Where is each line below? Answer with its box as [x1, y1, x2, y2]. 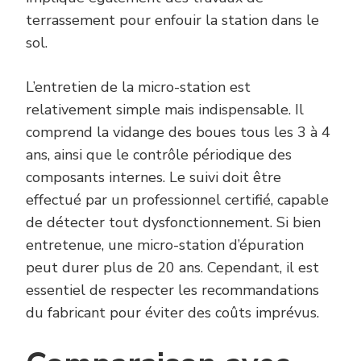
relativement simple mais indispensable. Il [26, 100, 304, 120]
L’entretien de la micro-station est [26, 77, 251, 98]
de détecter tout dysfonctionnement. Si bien [26, 213, 321, 233]
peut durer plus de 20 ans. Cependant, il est [26, 258, 319, 278]
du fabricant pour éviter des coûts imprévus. [26, 303, 319, 323]
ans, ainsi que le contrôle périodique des [26, 145, 292, 165]
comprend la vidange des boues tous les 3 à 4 [26, 122, 330, 143]
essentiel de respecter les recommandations [26, 280, 319, 301]
